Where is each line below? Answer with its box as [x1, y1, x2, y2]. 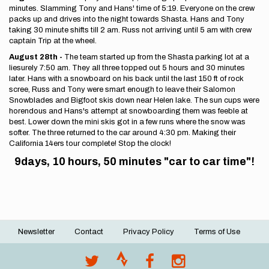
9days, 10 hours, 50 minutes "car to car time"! [14, 156, 255, 168]
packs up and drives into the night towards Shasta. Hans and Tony [9, 15, 244, 23]
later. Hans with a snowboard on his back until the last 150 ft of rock [9, 74, 244, 83]
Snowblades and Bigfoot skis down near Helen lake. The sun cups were [9, 96, 259, 104]
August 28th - [9, 53, 64, 61]
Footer [9, 231, 60, 247]
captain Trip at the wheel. [9, 37, 97, 45]
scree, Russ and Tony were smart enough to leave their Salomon [9, 85, 235, 94]
